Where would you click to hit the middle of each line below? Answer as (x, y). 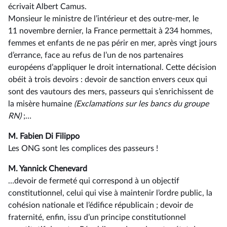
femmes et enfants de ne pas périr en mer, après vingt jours (112, 43)
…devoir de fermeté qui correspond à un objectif (94, 181)
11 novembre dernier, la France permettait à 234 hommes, (110, 31)
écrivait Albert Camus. (47, 7)
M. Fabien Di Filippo (44, 136)
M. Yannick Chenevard (48, 169)
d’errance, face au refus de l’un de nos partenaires (96, 55)
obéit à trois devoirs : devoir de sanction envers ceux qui (108, 80)
